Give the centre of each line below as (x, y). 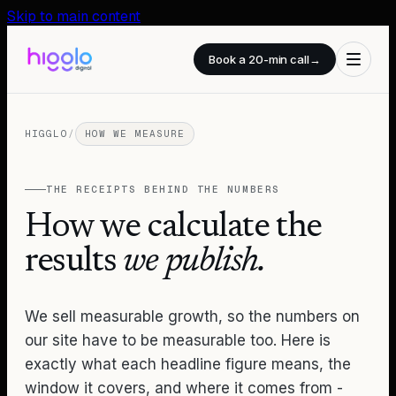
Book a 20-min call (259, 59)
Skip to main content (74, 16)
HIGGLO (46, 133)
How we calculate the (174, 228)
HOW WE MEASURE (135, 133)
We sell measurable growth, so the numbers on (192, 316)
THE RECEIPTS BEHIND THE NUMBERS (163, 189)
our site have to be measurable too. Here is (178, 340)
